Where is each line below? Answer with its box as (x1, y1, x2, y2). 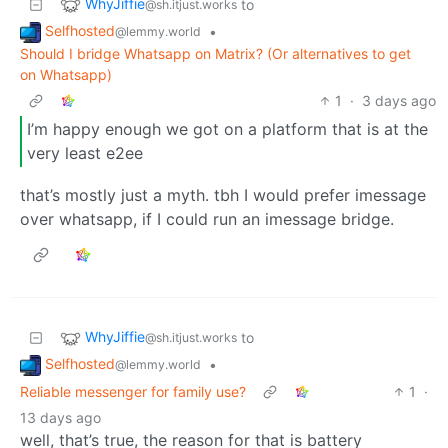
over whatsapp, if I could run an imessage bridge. (20, 209, 394, 230)
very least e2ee (27, 143, 143, 164)
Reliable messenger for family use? (20, 382, 246, 400)
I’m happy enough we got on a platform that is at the (27, 119, 428, 140)
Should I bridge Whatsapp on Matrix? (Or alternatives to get (20, 44, 411, 62)
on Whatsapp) (20, 65, 112, 83)
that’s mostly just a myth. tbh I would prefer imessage (20, 185, 426, 206)
